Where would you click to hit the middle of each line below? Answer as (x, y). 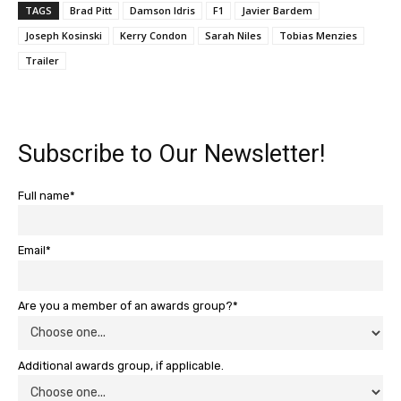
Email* (34, 251)
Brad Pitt (91, 10)
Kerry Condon (154, 35)
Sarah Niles (233, 35)
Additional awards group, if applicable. (121, 365)
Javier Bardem (277, 10)
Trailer (42, 60)
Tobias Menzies (318, 35)
